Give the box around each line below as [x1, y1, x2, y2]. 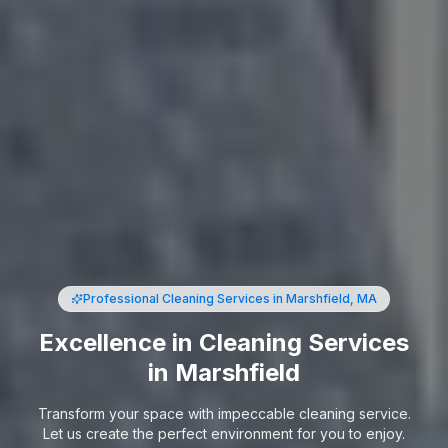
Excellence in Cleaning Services [39, 327, 409, 357]
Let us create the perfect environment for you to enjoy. [43, 424, 405, 442]
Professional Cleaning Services [83, 290, 270, 306]
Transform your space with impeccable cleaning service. [37, 404, 411, 422]
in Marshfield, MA [270, 290, 377, 306]
